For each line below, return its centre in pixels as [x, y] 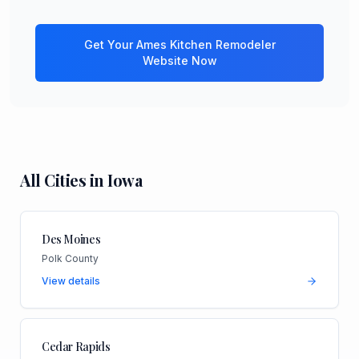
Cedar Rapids [76, 346]
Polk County [70, 258]
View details [71, 280]
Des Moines [71, 239]
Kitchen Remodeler [222, 44]
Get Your [110, 44]
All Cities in [64, 180]
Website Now [179, 61]
